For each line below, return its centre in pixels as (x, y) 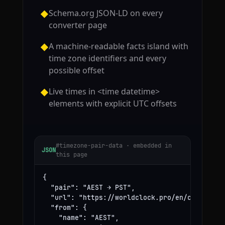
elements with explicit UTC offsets (113, 104)
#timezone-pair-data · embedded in (114, 146)
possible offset (76, 71)
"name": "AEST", (81, 218)
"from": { (65, 208)
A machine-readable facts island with (118, 46)
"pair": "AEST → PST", (89, 188)
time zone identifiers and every (107, 59)
